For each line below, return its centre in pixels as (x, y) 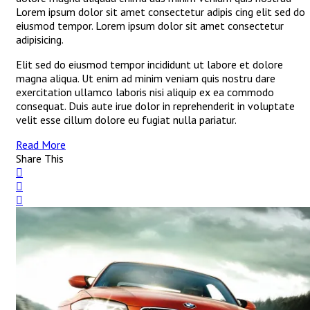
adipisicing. (40, 40)
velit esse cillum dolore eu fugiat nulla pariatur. (126, 120)
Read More (41, 145)
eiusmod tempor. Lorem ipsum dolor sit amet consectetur (150, 26)
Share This (40, 159)
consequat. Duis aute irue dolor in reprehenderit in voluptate (155, 106)
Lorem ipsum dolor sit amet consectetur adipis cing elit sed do (161, 12)
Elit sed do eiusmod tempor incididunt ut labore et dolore (149, 65)
